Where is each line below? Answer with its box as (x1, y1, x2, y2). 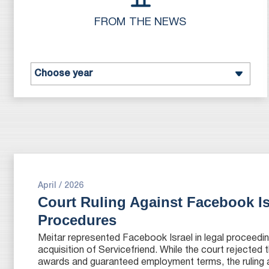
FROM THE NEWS (94, 17, 187, 28)
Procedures (37, 212, 116, 228)
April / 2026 (37, 182, 83, 190)
